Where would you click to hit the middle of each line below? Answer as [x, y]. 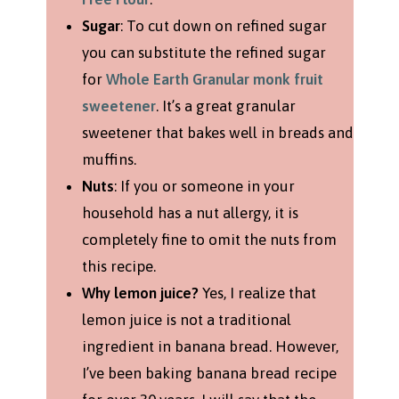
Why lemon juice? [140, 293]
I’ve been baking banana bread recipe [209, 373]
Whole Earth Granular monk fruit [214, 79]
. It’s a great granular [225, 106]
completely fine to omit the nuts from [209, 239]
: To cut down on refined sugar [223, 25]
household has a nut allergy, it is [190, 212]
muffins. [109, 159]
